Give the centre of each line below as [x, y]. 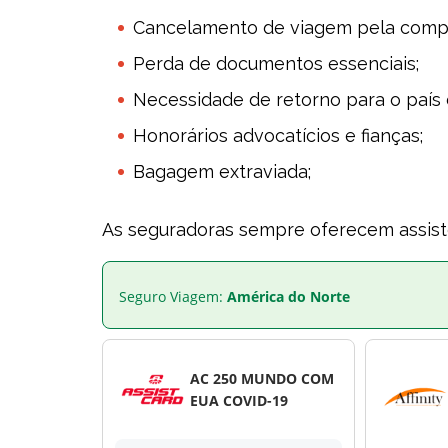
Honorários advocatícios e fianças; [277, 135]
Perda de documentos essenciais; [275, 63]
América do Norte [288, 296]
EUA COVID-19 [239, 400]
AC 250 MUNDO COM [262, 378]
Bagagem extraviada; [221, 171]
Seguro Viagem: [173, 296]
